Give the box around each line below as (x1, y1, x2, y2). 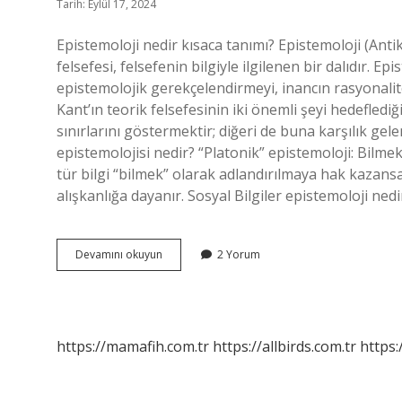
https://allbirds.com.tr (213, 336, 356, 356)
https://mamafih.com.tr (57, 336, 209, 356)
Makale (162, 278, 197, 293)
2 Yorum (217, 247, 260, 262)
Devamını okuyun (75, 247, 162, 262)
